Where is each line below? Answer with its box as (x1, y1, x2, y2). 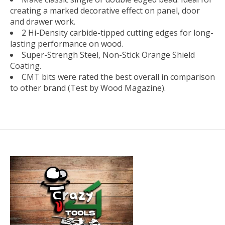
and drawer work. (10, 16, 75, 28)
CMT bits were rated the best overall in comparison (22, 71, 215, 83)
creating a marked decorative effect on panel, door (10, 5, 200, 17)
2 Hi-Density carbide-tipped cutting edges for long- (22, 27, 213, 39)
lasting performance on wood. (10, 38, 123, 50)
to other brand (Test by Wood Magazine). (10, 82, 166, 94)
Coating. (10, 60, 41, 72)
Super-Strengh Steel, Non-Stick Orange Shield (22, 49, 195, 61)
